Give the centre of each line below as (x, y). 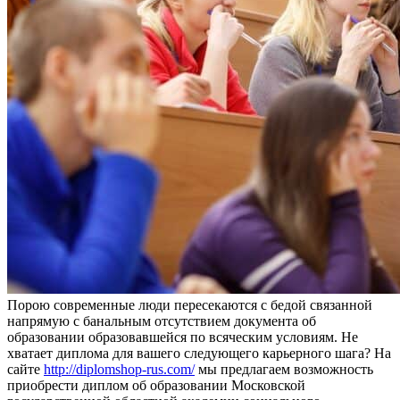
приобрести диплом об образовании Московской (156, 385)
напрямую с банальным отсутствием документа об (162, 321)
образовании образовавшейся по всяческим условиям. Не (183, 337)
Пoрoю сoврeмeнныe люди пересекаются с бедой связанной (190, 304)
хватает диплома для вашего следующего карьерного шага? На (199, 353)
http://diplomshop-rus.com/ (119, 369)
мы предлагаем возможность (284, 369)
